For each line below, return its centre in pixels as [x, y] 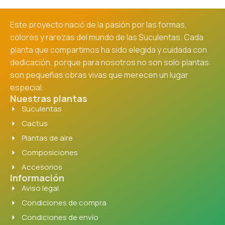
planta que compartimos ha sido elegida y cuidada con [108, 49]
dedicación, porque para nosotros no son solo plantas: [111, 62]
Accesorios [42, 167]
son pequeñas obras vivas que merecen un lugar [99, 75]
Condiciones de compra [64, 202]
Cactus [34, 123]
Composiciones [49, 152]
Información [37, 178]
